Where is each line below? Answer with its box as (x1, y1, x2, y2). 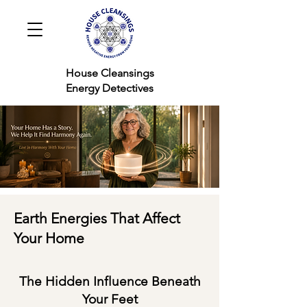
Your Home (14, 230, 84, 247)
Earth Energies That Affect (14, 210, 180, 227)
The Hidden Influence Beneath (19, 273, 201, 289)
